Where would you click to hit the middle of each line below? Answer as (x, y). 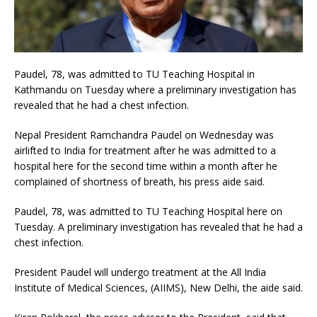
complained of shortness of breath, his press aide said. (139, 182)
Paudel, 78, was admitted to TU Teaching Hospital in (134, 74)
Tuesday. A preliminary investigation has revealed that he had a (158, 227)
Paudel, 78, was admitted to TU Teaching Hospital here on (148, 212)
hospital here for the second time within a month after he (146, 166)
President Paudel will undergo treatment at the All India (140, 272)
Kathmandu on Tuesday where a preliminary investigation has (155, 90)
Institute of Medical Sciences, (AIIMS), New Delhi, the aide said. (158, 288)
